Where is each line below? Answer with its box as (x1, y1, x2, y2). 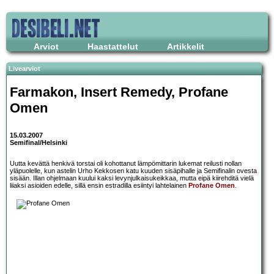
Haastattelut (87, 42, 138, 51)
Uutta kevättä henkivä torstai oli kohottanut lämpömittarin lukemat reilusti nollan (10, 160, 242, 168)
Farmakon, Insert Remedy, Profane (10, 84, 228, 100)
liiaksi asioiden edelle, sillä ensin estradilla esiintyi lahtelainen (10, 182, 188, 190)
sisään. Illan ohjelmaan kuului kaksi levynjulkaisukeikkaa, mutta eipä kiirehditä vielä (10, 174, 254, 182)
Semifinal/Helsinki (10, 139, 67, 147)
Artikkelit (167, 42, 204, 51)
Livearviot (9, 65, 40, 72)
